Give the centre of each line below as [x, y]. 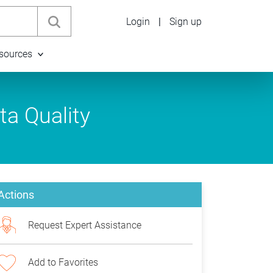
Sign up [186, 21]
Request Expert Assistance [85, 225]
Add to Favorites [63, 262]
